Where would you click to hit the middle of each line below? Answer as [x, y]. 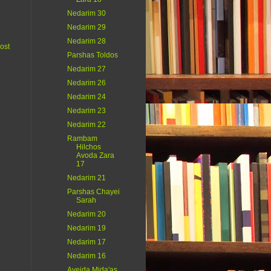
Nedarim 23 [86, 111]
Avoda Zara [95, 156]
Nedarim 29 [86, 28]
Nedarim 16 [86, 256]
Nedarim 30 [86, 14]
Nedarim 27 [86, 69]
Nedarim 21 [86, 178]
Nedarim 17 [86, 242]
